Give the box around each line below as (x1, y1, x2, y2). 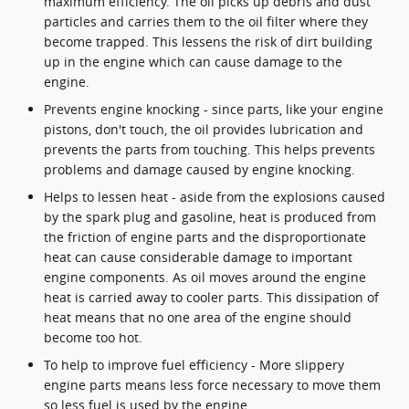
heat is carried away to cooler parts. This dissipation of (44, 288, 379, 306)
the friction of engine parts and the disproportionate (44, 227, 366, 246)
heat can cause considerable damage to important (44, 247, 352, 266)
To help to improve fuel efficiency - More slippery (44, 355, 344, 373)
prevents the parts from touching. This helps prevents (44, 140, 375, 158)
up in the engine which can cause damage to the (44, 52, 342, 70)
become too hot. (44, 328, 142, 346)
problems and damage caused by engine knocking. (44, 160, 355, 178)
